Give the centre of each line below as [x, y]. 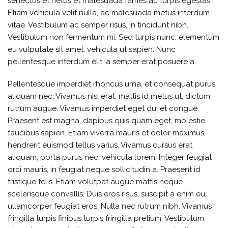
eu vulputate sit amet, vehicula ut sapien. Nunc [92, 49]
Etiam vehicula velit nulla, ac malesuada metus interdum [109, 12]
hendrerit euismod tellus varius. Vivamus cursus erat [100, 145]
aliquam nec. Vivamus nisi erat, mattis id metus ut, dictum [109, 96]
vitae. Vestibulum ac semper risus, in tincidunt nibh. [98, 25]
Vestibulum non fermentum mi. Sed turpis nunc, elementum [113, 37]
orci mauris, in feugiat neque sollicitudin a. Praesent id [104, 169]
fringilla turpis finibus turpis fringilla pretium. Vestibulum [106, 218]
